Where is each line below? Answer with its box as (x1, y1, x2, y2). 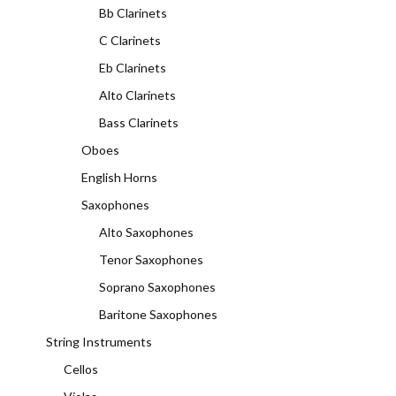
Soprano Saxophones (99, 279, 216, 294)
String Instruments (46, 334, 152, 349)
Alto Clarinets (99, 88, 176, 103)
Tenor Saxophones (99, 252, 203, 267)
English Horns (81, 170, 157, 185)
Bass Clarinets (99, 115, 179, 130)
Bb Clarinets (99, 5, 167, 20)
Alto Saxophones (99, 225, 194, 240)
